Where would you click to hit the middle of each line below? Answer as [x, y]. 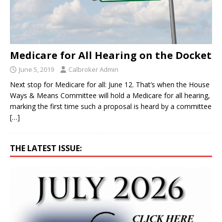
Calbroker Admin [93, 70]
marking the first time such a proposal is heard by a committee [111, 107]
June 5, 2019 [36, 70]
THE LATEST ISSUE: [46, 148]
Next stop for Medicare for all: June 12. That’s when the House [110, 85]
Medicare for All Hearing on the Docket [111, 55]
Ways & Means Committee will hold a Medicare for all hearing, [110, 96]
